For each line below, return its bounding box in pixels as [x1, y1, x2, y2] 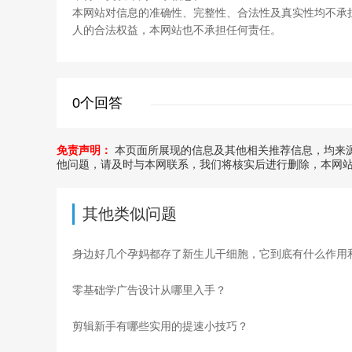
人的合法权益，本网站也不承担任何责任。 [72, 24, 281, 36]
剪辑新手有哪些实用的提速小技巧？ [72, 320, 248, 332]
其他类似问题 [82, 205, 177, 222]
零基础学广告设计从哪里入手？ [72, 284, 226, 296]
